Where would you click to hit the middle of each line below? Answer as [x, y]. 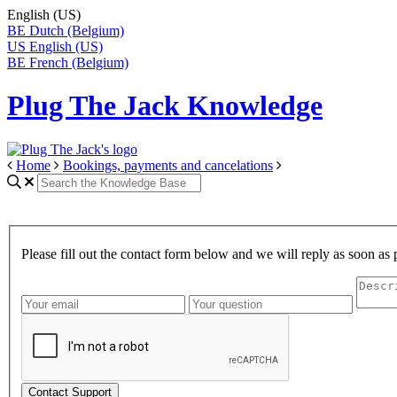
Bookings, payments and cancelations [168, 165]
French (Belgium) [79, 62]
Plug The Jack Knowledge [165, 106]
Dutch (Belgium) [77, 31]
